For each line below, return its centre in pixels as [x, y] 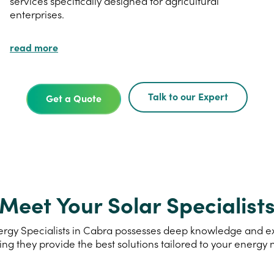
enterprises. [37, 14]
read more [34, 47]
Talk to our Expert [188, 96]
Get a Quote [74, 98]
